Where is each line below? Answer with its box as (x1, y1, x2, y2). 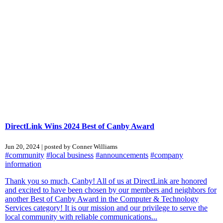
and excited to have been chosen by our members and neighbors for (5, 185, 217, 194)
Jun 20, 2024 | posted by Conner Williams (5, 142, 117, 150)
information (5, 159, 41, 168)
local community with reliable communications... (5, 212, 157, 221)
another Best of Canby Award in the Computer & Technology (5, 194, 199, 203)
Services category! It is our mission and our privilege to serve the (5, 203, 208, 212)
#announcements (96, 150, 148, 159)
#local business (46, 150, 94, 159)
